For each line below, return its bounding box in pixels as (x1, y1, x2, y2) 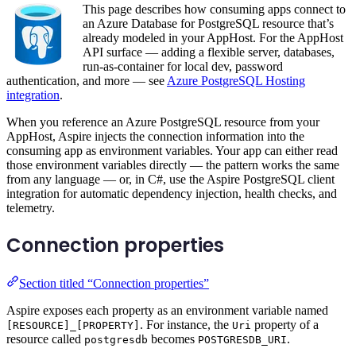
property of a (251, 317, 319, 331)
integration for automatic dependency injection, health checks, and (6, 187, 337, 201)
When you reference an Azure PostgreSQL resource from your (6, 115, 319, 130)
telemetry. (6, 201, 55, 215)
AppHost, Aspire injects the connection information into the (6, 130, 304, 144)
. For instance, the (140, 317, 232, 331)
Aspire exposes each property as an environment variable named (6, 303, 328, 317)
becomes (148, 331, 198, 346)
